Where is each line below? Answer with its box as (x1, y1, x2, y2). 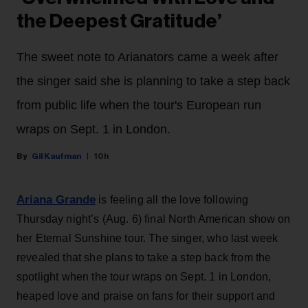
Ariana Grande (16, 193, 96, 207)
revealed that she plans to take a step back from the (16, 252, 272, 264)
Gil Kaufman (32, 152, 81, 161)
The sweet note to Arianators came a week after (16, 50, 278, 65)
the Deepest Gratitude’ (16, 12, 222, 32)
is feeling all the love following (96, 194, 249, 206)
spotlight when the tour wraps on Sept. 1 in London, (16, 271, 272, 283)
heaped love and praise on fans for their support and (16, 290, 276, 302)
